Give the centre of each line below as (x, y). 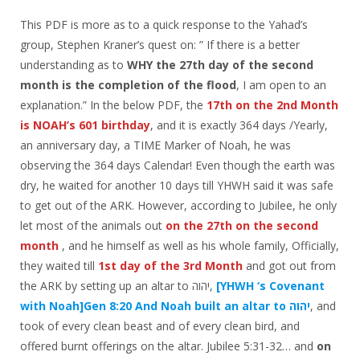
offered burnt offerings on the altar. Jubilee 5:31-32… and (168, 346)
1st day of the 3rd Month (170, 266)
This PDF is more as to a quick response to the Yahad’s (164, 25)
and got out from (289, 266)
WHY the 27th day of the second (220, 65)
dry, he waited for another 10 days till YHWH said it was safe (177, 186)
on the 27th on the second (242, 226)
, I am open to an (281, 85)
